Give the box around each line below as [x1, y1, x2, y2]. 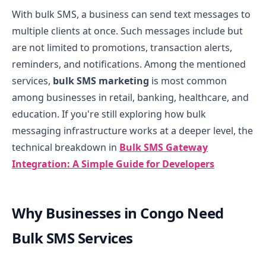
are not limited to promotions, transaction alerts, [12, 40, 232, 54]
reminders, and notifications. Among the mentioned [12, 57, 246, 71]
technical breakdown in [12, 140, 119, 154]
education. [12, 107, 59, 121]
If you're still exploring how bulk [59, 107, 206, 121]
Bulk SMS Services [12, 227, 137, 248]
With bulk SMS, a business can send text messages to [12, 7, 251, 21]
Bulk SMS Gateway [119, 140, 208, 154]
